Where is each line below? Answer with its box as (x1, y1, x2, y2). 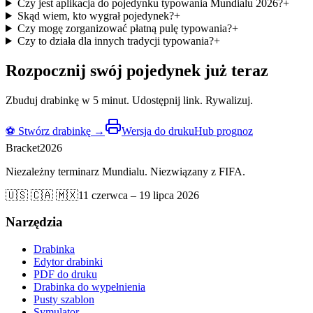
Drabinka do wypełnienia (34, 281, 145, 293)
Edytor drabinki (34, 256, 103, 268)
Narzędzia (6, 214, 63, 230)
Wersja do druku (122, 124, 194, 137)
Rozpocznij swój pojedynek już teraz (6, 61, 268, 80)
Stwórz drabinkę (18, 124, 91, 137)
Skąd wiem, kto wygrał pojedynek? (17, 9, 174, 22)
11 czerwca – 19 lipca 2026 (78, 189, 199, 201)
